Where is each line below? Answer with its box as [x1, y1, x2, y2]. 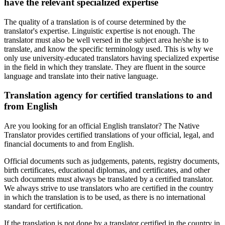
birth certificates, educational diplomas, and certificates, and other [4, 166, 210, 175]
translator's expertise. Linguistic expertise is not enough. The [4, 26, 195, 35]
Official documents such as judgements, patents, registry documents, [4, 157, 219, 166]
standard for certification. [4, 202, 83, 211]
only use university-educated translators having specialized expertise [4, 53, 219, 62]
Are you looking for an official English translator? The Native [4, 122, 199, 131]
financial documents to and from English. [4, 140, 134, 149]
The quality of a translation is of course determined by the [4, 17, 186, 26]
